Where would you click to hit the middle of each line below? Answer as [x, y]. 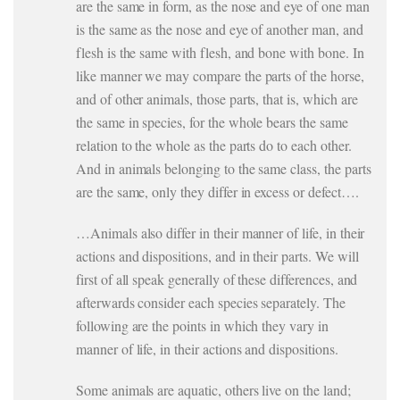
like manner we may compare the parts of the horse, [220, 75]
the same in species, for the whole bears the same [212, 122]
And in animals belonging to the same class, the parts [224, 168]
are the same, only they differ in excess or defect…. [217, 192]
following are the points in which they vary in [202, 325]
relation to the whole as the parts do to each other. [214, 145]
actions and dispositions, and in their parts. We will [217, 256]
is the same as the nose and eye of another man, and [220, 29]
